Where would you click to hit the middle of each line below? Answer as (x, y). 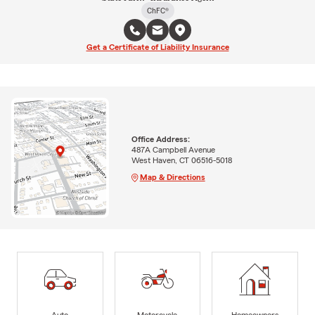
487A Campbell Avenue (173, 149)
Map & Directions (172, 177)
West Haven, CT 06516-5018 (181, 160)
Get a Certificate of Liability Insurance (157, 47)
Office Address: (160, 139)
